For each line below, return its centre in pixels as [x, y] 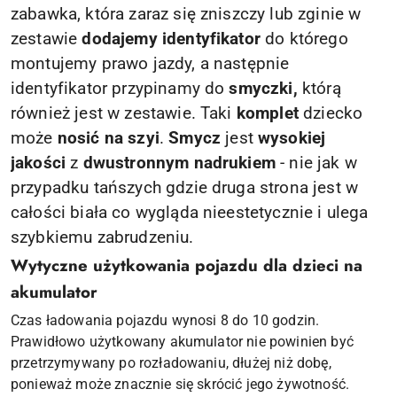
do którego [304, 39]
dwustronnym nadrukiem [179, 163]
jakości [39, 163]
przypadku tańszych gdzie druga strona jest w [185, 187]
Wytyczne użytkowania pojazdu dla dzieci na [187, 265]
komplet [270, 113]
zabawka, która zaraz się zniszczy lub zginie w [186, 14]
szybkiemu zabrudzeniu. [102, 237]
